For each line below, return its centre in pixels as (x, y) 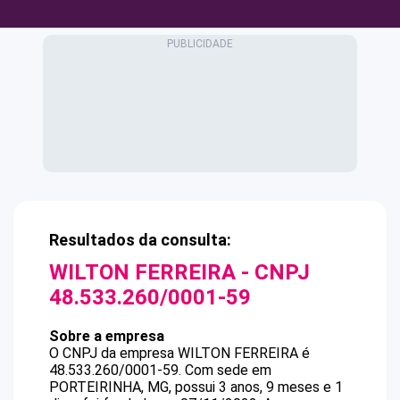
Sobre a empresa (107, 336)
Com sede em (228, 370)
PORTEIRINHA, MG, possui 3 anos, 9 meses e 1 (196, 387)
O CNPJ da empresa (113, 353)
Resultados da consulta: (140, 240)
